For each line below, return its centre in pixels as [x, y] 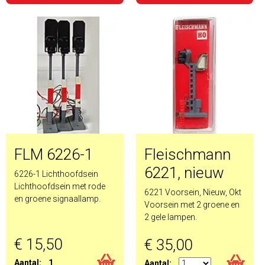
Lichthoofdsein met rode [60, 186]
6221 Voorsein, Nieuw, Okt [193, 192]
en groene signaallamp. [58, 199]
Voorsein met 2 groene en [192, 205]
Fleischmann [187, 154]
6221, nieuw [184, 173]
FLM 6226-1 [54, 154]
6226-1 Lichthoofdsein [56, 174]
